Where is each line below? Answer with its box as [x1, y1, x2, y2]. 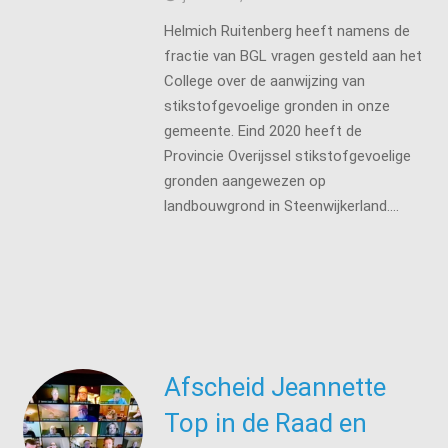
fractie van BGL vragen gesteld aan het [163, 46, 422, 65]
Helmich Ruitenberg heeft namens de [163, 21, 410, 40]
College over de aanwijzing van [163, 71, 365, 90]
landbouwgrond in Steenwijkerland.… [163, 196, 399, 215]
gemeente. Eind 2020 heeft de [163, 121, 362, 140]
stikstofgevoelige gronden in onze [163, 96, 390, 115]
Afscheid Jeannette [163, 371, 386, 402]
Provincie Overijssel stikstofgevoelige [163, 146, 411, 165]
